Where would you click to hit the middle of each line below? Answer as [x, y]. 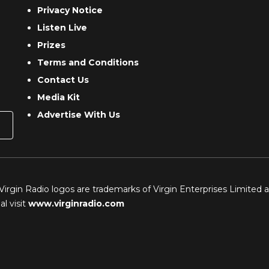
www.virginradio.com [76, 203]
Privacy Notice [70, 11]
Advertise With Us [79, 115]
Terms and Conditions [88, 63]
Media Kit [59, 98]
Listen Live [62, 28]
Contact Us [63, 80]
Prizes [52, 45]
